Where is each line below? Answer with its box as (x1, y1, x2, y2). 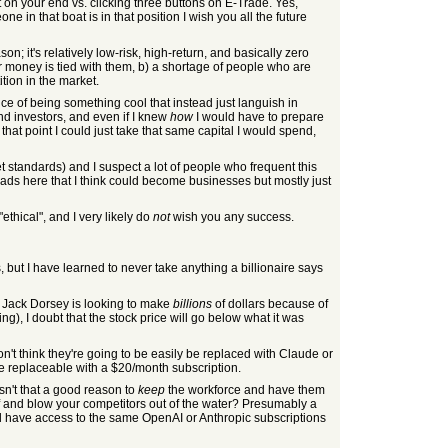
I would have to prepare (193, 110, 324, 124)
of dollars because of (212, 297, 328, 311)
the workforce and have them (165, 383, 325, 397)
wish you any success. (170, 210, 294, 224)
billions (173, 297, 212, 311)
